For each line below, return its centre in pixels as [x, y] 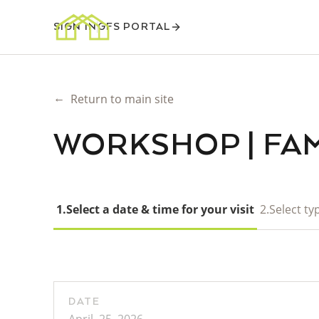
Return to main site [122, 99]
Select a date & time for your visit [160, 209]
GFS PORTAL [134, 27]
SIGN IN [75, 27]
